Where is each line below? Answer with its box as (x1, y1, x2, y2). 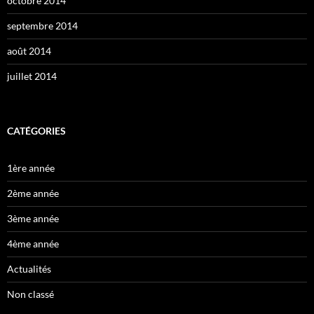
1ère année (7, 162, 55, 175)
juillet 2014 (7, 70, 57, 83)
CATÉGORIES (7, 125, 66, 137)
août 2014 (7, 45, 51, 57)
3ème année (7, 212, 59, 225)
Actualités (7, 263, 51, 275)
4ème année (7, 238, 59, 250)
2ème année (7, 187, 59, 200)
